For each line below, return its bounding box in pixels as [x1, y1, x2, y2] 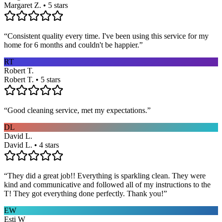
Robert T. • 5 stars [4, 75, 60, 84]
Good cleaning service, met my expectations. [7, 106, 147, 114]
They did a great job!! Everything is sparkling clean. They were [7, 171, 206, 180]
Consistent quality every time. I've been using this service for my [7, 31, 209, 40]
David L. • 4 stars [4, 140, 59, 149]
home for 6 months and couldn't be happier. [4, 40, 139, 49]
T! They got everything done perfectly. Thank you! [4, 189, 164, 198]
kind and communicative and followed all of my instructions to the [4, 180, 211, 189]
